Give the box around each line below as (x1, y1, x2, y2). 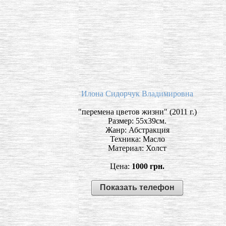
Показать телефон (100, 183, 175, 192)
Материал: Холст (108, 143, 166, 152)
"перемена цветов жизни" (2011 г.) (78, 107, 197, 116)
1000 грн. (132, 161, 164, 171)
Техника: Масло (109, 134, 165, 143)
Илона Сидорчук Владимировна (81, 89, 193, 98)
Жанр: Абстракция (105, 125, 169, 134)
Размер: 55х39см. (108, 116, 166, 125)
